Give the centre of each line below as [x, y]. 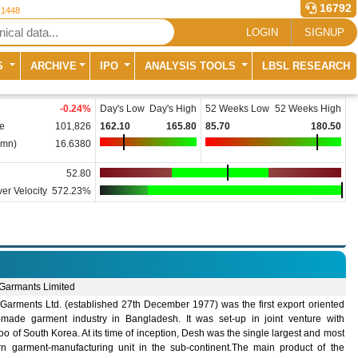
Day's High [173, 109]
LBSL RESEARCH [306, 66]
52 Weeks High [308, 109]
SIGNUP [324, 32]
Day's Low [122, 109]
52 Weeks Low [237, 109]
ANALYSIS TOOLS [191, 66]
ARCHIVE [53, 66]
